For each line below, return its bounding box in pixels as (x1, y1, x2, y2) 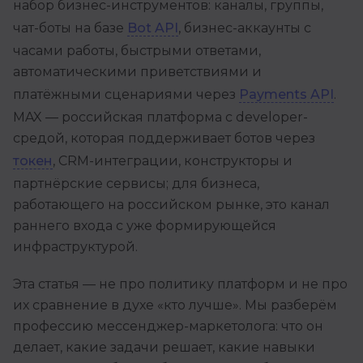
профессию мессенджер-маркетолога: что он (13, 318, 323, 335)
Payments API (239, 87, 334, 103)
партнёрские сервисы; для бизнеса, (13, 176, 259, 192)
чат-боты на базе (13, 20, 127, 36)
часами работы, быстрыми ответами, (13, 43, 261, 59)
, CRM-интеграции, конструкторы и (53, 153, 293, 169)
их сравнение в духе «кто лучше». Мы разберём (13, 297, 337, 314)
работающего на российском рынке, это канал (13, 197, 330, 213)
